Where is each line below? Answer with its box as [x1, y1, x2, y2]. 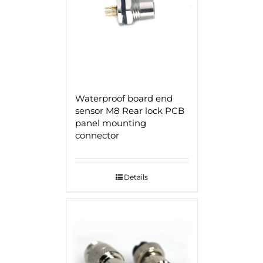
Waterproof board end [75, 92, 173, 104]
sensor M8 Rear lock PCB [75, 104, 184, 116]
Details [123, 172, 148, 181]
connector [75, 129, 119, 141]
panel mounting [75, 117, 146, 129]
